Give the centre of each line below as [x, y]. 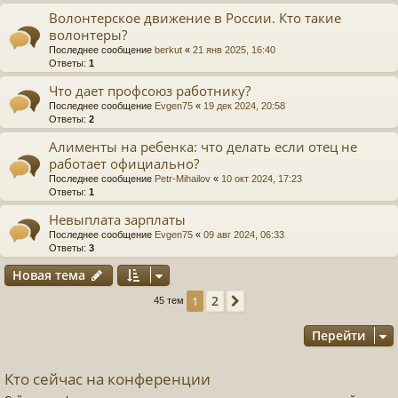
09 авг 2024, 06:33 [244, 234]
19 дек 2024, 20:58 [244, 105]
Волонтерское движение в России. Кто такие [195, 17]
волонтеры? [88, 34]
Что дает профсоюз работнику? [150, 90]
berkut [168, 49]
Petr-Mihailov [183, 178]
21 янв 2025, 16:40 [234, 49]
